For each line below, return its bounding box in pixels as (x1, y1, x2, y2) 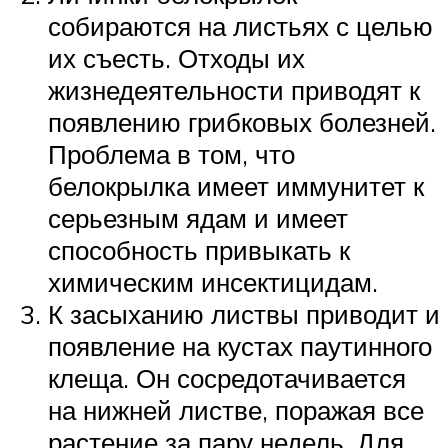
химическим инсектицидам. (48, 266, 378, 299)
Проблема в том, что (48, 138, 295, 171)
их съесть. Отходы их (48, 42, 305, 75)
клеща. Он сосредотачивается (48, 362, 406, 395)
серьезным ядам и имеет (48, 202, 348, 235)
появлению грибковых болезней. (48, 106, 436, 139)
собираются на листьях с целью (48, 10, 433, 43)
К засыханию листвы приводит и (48, 298, 440, 331)
